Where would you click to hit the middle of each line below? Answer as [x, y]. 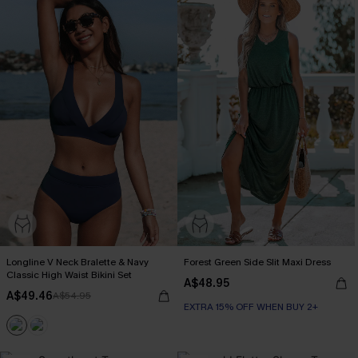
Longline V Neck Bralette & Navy [78, 263]
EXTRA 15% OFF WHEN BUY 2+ [251, 307]
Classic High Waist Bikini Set [69, 275]
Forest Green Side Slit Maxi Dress [257, 263]
